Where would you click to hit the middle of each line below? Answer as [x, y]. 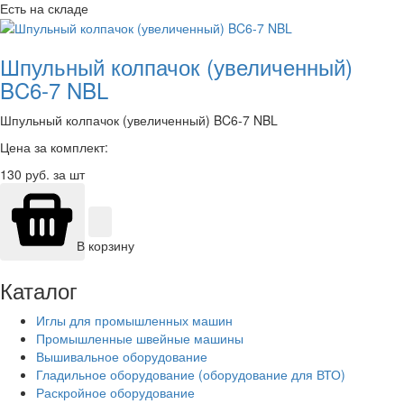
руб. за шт [53, 174]
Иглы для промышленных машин [134, 321]
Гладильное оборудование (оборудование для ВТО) [191, 375]
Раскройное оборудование [115, 393]
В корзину [106, 246]
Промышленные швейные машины [140, 339]
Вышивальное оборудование [122, 357]
